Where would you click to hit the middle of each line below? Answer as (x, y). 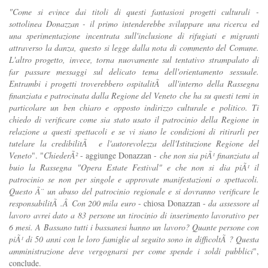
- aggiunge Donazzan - (119, 155)
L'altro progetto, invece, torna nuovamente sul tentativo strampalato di (134, 59)
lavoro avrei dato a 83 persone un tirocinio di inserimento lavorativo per (134, 215)
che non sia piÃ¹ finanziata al (209, 155)
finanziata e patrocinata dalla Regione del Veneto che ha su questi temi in (134, 95)
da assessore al (234, 203)
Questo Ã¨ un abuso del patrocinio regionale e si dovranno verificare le (134, 191)
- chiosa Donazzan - (172, 203)
